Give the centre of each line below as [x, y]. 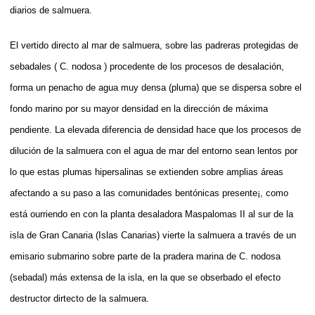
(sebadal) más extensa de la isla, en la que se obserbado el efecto [145, 277]
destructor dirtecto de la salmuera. [79, 298]
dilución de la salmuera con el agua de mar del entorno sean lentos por [154, 150]
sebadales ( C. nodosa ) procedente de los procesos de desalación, [147, 66]
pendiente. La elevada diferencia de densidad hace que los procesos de [155, 129]
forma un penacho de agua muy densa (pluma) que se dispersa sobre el [156, 87]
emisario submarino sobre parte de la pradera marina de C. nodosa [145, 256]
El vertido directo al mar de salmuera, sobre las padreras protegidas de [154, 45]
